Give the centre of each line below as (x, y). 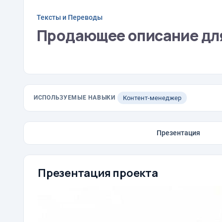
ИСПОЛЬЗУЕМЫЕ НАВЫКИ (75, 98)
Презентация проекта (98, 173)
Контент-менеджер (152, 98)
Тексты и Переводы (70, 17)
